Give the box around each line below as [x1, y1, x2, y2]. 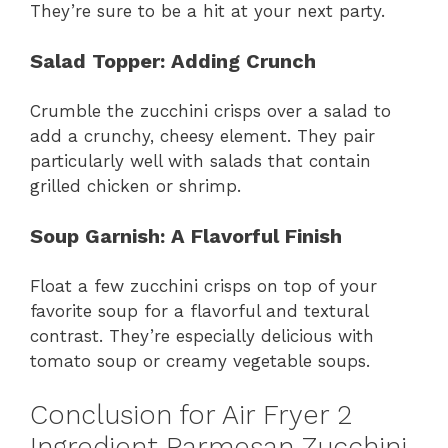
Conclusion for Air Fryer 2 [30, 399, 352, 432]
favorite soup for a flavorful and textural [30, 300, 368, 321]
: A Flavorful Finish [160, 224, 342, 249]
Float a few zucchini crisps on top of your [30, 275, 377, 296]
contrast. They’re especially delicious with [30, 325, 374, 346]
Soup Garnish [30, 224, 160, 249]
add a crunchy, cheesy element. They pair [30, 125, 375, 146]
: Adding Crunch [160, 49, 316, 74]
